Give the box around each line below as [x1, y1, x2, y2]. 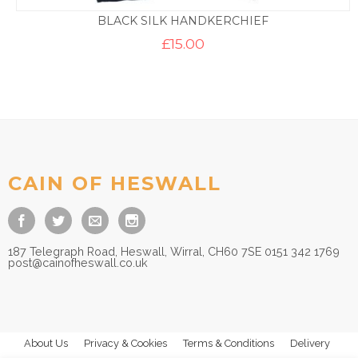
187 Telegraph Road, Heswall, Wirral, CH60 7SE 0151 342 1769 [8, 245, 340, 259]
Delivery [290, 337, 330, 350]
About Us [24, 337, 68, 350]
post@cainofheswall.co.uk [8, 256, 148, 270]
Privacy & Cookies [84, 337, 167, 350]
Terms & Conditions [183, 337, 274, 350]
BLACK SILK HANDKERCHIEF [97, 14, 268, 29]
